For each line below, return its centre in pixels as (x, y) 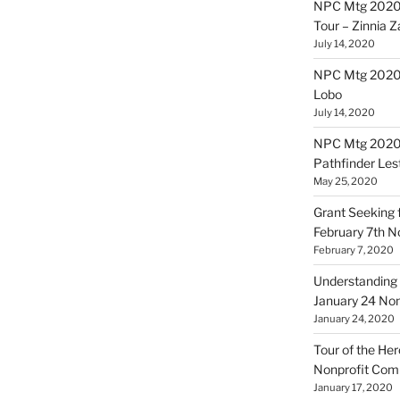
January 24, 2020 (354, 318)
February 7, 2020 (353, 250)
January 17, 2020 (353, 387)
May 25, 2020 (345, 181)
